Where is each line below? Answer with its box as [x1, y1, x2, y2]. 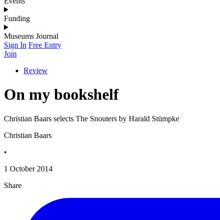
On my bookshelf [4, 85, 119, 104]
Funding [4, 14, 30, 23]
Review [24, 66, 48, 75]
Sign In [4, 40, 27, 49]
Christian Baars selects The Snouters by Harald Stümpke [4, 114, 179, 123]
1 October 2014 [4, 164, 53, 173]
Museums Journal [4, 31, 58, 40]
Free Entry [28, 40, 61, 49]
